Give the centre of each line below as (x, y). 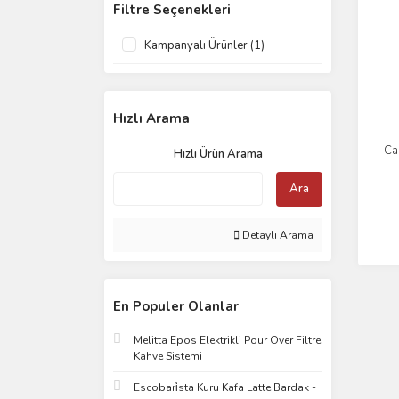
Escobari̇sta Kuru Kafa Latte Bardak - (225, 387)
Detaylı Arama (277, 235)
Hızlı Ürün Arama (218, 154)
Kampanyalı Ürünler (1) (204, 45)
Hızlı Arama (151, 118)
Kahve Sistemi (168, 356)
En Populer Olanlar (176, 306)
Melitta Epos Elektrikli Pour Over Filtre (227, 340)
